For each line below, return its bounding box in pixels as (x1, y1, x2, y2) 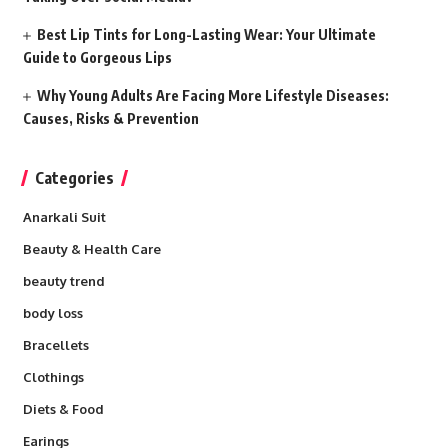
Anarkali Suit (22, 208, 106, 225)
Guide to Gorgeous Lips (22, 48, 172, 66)
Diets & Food (22, 400, 104, 417)
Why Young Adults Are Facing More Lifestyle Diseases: (36, 86, 389, 104)
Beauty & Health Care (22, 240, 161, 257)
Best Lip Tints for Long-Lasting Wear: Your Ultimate (36, 25, 376, 43)
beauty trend (22, 272, 105, 289)
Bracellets (22, 336, 89, 353)
